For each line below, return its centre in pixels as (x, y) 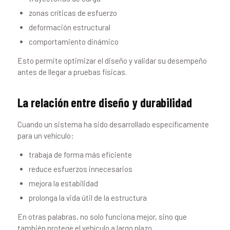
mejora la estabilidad (64, 184)
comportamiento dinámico (74, 42)
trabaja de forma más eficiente (81, 155)
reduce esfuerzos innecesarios (81, 169)
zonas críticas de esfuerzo (73, 13)
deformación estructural (70, 27)
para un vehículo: (45, 136)
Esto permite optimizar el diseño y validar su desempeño (112, 61)
